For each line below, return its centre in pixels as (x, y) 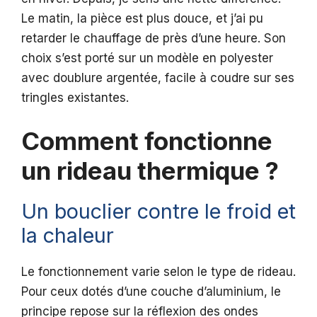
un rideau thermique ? (150, 170)
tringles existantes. (75, 98)
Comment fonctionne (147, 140)
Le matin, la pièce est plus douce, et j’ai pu (142, 19)
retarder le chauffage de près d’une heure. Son (154, 39)
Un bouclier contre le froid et (158, 211)
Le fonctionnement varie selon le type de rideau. (158, 271)
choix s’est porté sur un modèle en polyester (147, 58)
